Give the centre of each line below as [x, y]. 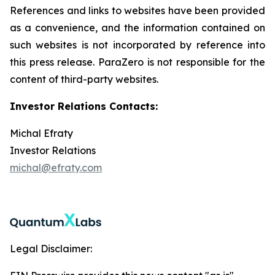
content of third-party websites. [85, 79]
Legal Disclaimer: [51, 249]
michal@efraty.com [56, 168]
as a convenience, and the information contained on [137, 28]
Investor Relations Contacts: [84, 106]
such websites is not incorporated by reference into [137, 45]
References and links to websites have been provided [137, 10]
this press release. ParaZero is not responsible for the [137, 62]
